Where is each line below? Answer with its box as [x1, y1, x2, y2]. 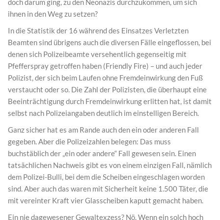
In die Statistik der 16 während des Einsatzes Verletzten [8, 26, 189, 35]
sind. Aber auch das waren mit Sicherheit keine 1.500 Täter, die [8, 184, 208, 193]
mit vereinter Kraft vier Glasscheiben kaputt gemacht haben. [8, 196, 203, 205]
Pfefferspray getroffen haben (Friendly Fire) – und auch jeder [8, 61, 202, 71]
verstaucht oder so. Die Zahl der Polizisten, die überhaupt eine [8, 85, 207, 94]
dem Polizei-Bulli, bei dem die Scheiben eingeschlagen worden [8, 172, 205, 182]
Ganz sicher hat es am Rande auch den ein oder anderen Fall [8, 125, 199, 135]
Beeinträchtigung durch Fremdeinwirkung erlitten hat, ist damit [8, 97, 212, 106]
